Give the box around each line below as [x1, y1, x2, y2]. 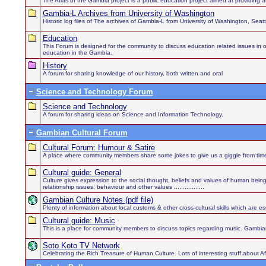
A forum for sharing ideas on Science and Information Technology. [42, 111, 223, 118]
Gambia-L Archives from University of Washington [42, 9, 214, 18]
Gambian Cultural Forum [36, 128, 128, 137]
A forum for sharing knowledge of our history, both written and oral [42, 70, 223, 77]
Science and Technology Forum [36, 87, 153, 96]
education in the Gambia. [42, 49, 112, 56]
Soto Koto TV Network [42, 241, 120, 250]
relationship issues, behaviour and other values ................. [42, 183, 204, 190]
